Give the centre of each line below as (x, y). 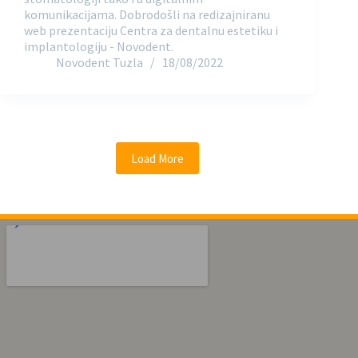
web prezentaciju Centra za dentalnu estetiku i (151, 31)
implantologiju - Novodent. (99, 47)
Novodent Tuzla (99, 63)
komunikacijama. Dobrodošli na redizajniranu (147, 15)
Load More (158, 158)
